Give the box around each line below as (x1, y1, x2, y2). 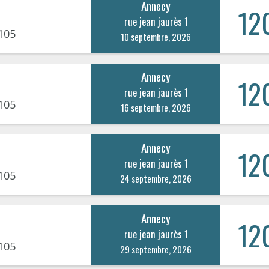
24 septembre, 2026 (120, 171, 192, 185)
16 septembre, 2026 (121, 100, 192, 114)
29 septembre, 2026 (120, 242, 192, 256)
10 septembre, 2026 (121, 29, 192, 43)
